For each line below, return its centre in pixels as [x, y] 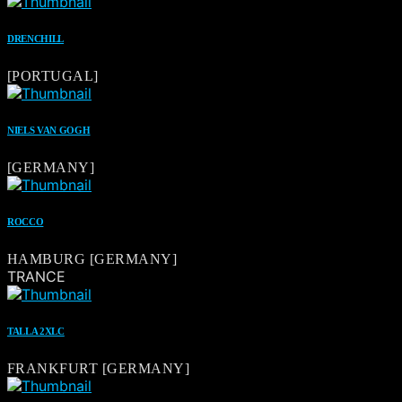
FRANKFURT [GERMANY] [99, 369]
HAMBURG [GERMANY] [92, 259]
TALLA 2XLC [36, 332]
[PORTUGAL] [53, 76]
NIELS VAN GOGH [49, 131]
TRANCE [36, 277]
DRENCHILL [36, 39]
